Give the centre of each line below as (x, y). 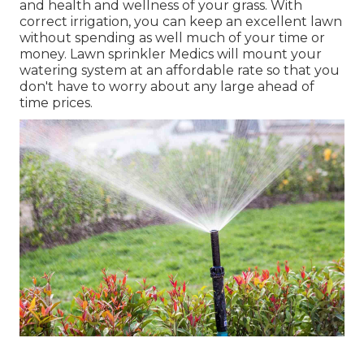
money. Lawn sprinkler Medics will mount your (171, 54)
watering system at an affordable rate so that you (180, 71)
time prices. (56, 103)
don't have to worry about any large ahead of (167, 87)
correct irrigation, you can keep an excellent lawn (181, 22)
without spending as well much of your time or (172, 38)
